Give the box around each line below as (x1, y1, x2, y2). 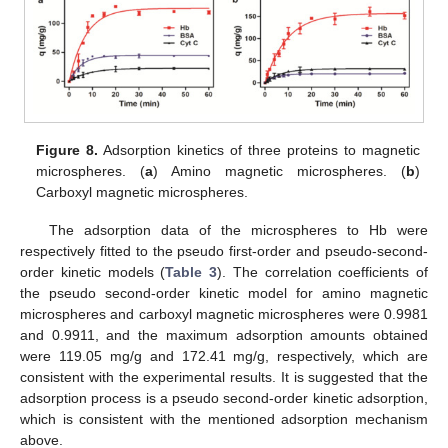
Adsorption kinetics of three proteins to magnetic (98, 141, 420, 158)
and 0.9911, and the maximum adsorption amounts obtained (20, 327, 428, 344)
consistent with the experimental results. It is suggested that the (20, 369, 428, 386)
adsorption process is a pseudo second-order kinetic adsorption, (20, 390, 428, 407)
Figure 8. (36, 141, 99, 158)
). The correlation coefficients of (217, 264, 428, 281)
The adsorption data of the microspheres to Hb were (48, 222, 428, 239)
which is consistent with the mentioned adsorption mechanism (20, 411, 428, 428)
